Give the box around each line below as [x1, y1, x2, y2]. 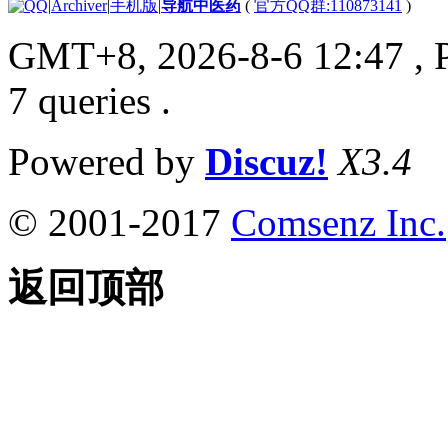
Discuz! [205, 139, 328, 183]
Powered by [8, 139, 205, 183]
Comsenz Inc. [231, 200, 446, 244]
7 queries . [8, 78, 171, 122]
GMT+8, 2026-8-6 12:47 [8, 33, 404, 77]
